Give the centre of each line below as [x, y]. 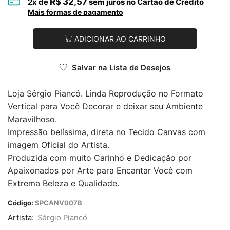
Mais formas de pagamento [75, 12]
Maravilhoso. [32, 119]
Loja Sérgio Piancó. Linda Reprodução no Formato [106, 94]
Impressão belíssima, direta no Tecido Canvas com [107, 132]
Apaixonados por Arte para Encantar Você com [100, 171]
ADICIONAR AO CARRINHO [120, 39]
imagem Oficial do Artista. [59, 145]
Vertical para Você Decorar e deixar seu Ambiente [105, 107]
